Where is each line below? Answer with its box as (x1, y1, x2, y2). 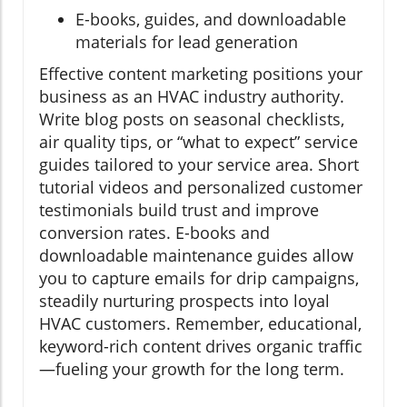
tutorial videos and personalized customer (39, 175, 362, 198)
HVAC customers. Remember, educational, (39, 312, 362, 334)
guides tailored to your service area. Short (39, 153, 359, 175)
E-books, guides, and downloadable (75, 7, 346, 30)
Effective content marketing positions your (39, 62, 362, 84)
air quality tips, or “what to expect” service (39, 130, 358, 153)
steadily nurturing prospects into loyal (39, 289, 330, 312)
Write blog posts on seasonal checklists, (39, 107, 344, 130)
